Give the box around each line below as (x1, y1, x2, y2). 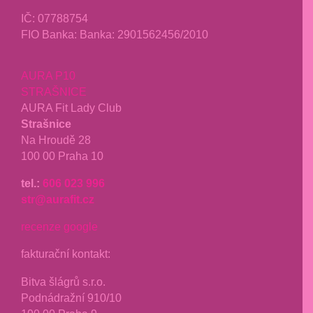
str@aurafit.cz (21, 193, 94, 206)
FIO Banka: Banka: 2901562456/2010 (21, 27, 208, 41)
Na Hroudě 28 (21, 133, 91, 146)
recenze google (21, 220, 98, 233)
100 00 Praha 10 (21, 149, 103, 162)
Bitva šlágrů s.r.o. (21, 275, 105, 288)
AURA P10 (21, 68, 75, 82)
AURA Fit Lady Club (21, 101, 122, 114)
